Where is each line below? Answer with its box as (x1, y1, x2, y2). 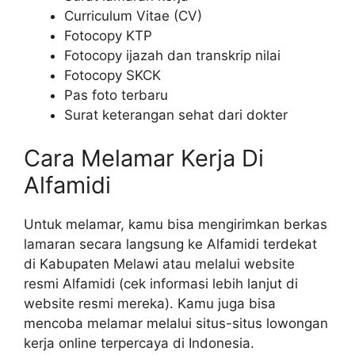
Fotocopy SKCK (64, 67, 161, 83)
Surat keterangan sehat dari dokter (64, 106, 288, 123)
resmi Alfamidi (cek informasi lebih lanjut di (24, 276, 298, 292)
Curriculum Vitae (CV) (64, 7, 202, 24)
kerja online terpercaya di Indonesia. (24, 335, 254, 352)
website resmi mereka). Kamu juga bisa (24, 296, 276, 312)
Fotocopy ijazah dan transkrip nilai (64, 47, 281, 63)
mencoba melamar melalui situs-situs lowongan (24, 315, 328, 332)
